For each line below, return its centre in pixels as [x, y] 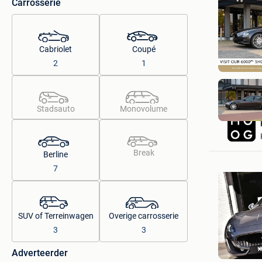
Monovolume [144, 109]
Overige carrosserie [144, 216]
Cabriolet [56, 49]
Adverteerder [40, 253]
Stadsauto [56, 109]
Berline [56, 154]
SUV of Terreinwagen [56, 216]
